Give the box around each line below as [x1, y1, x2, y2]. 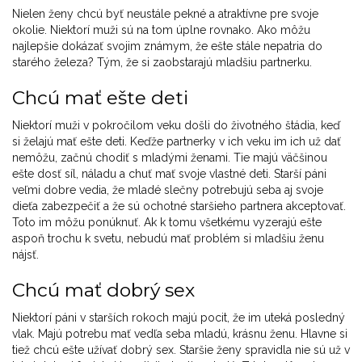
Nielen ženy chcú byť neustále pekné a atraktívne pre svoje [12, 7, 318, 21]
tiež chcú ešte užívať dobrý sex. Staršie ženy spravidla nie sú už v [12, 343, 350, 357]
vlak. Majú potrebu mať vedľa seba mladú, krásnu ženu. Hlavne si [12, 327, 347, 341]
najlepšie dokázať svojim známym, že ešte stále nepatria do [12, 40, 322, 53]
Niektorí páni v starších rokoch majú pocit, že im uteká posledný [12, 311, 345, 325]
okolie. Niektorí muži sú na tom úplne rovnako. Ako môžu [12, 23, 310, 37]
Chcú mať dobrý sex [12, 279, 195, 302]
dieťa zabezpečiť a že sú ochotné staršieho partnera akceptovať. [12, 200, 346, 213]
